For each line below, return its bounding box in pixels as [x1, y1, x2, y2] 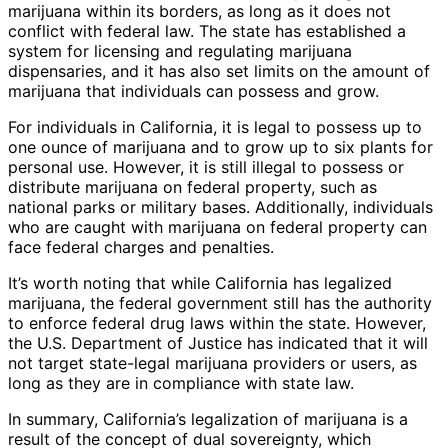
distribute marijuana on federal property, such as [8, 177, 377, 198]
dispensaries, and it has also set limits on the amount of [8, 61, 430, 82]
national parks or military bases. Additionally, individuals [8, 197, 433, 218]
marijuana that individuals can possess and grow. [8, 81, 379, 102]
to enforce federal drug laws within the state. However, [8, 313, 426, 334]
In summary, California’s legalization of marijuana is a [8, 409, 408, 430]
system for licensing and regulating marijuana [8, 41, 352, 62]
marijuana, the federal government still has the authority [8, 293, 432, 314]
